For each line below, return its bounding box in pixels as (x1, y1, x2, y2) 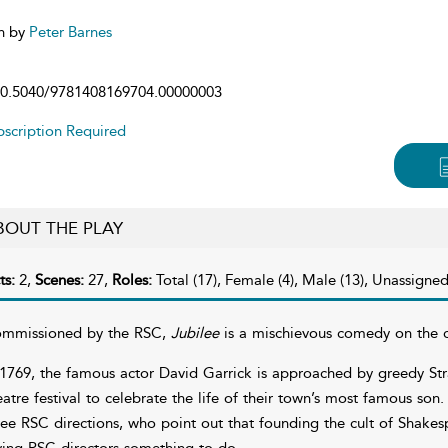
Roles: (111, 270, 156, 289)
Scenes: (34, 270, 88, 289)
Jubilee (170, 323, 219, 342)
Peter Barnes (28, 22, 112, 41)
